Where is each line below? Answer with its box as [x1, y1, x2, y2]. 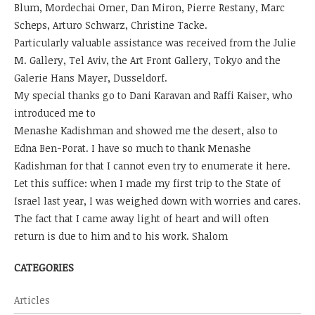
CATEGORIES [14, 259, 74, 274]
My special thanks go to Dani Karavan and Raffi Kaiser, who [14, 88, 292, 102]
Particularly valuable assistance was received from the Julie [14, 35, 296, 49]
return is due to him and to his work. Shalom [14, 229, 228, 243]
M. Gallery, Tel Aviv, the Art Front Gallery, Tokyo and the [14, 53, 281, 67]
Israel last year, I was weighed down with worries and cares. [14, 193, 301, 207]
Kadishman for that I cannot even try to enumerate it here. [14, 158, 290, 172]
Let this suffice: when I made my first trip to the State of [14, 176, 281, 190]
